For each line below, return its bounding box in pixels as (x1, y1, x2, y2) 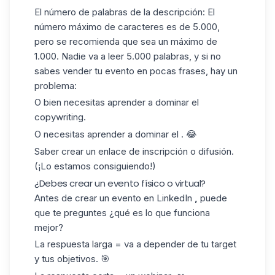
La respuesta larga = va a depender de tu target (34, 238, 236, 250)
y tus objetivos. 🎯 (34, 253, 110, 265)
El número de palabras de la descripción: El (34, 6, 215, 18)
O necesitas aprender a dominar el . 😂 (34, 128, 197, 141)
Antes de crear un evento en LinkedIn (34, 192, 195, 204)
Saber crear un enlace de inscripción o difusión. (34, 145, 234, 157)
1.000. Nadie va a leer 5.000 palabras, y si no (34, 50, 221, 62)
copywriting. (34, 111, 86, 123)
